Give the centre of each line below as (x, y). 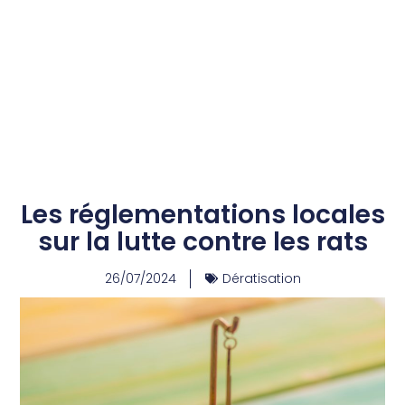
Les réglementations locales (202, 214)
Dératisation (261, 278)
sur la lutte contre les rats (202, 241)
